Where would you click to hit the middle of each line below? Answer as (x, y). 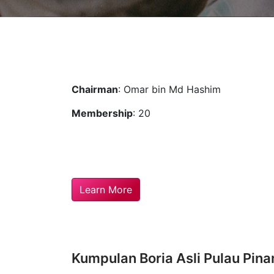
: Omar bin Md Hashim (169, 89)
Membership (102, 113)
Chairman (95, 89)
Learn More (106, 190)
